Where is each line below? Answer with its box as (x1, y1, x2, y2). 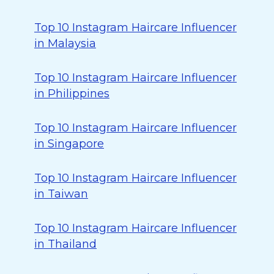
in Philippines (34, 87, 109, 100)
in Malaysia (34, 37, 96, 50)
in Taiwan (34, 187, 88, 201)
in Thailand (34, 237, 97, 251)
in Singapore (34, 137, 104, 150)
